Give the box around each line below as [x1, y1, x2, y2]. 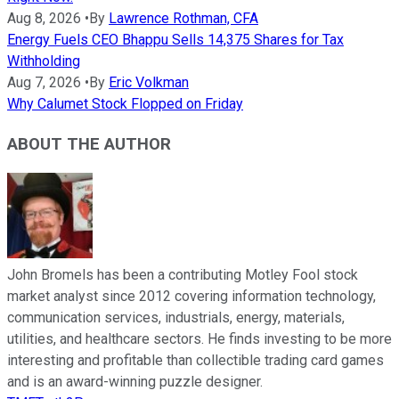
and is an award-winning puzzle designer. [7, 373, 263, 391]
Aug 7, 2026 [7, 73, 81, 91]
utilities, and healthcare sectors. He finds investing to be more [7, 330, 392, 348]
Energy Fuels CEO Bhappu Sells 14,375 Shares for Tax [7, 30, 344, 48]
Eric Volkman [109, 73, 189, 91]
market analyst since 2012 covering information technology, [7, 288, 376, 305]
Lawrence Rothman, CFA [109, 9, 258, 27]
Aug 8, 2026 [7, 9, 81, 27]
